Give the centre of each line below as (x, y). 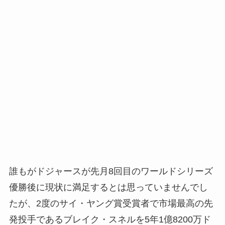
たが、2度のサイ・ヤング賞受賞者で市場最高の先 (111, 204)
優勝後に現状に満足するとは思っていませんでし (108, 188)
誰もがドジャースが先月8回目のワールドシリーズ (111, 172)
